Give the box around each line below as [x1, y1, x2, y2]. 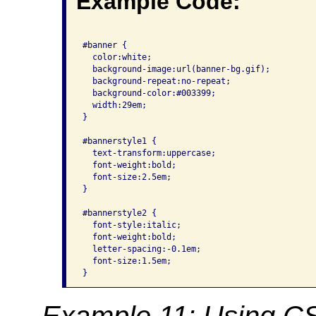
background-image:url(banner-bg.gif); [82, 63, 275, 74]
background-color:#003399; [82, 87, 221, 98]
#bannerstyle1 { [82, 135, 162, 146]
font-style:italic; [82, 219, 186, 230]
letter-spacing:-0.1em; [82, 243, 201, 254]
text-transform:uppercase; [82, 147, 221, 158]
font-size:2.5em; [82, 171, 171, 182]
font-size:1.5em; [82, 255, 176, 266]
